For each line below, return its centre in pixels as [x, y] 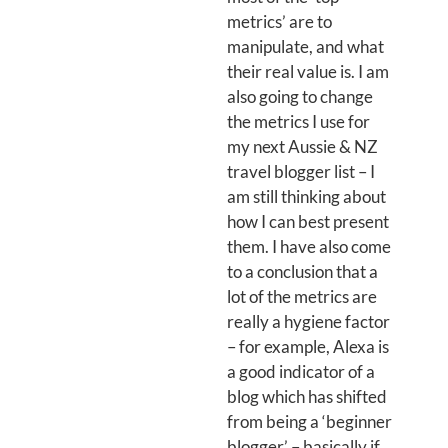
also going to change [299, 96]
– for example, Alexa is [307, 346]
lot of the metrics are [301, 296]
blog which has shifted [306, 396]
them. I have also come [308, 246]
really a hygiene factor [308, 321]
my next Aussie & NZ [302, 146]
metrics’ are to [279, 21]
